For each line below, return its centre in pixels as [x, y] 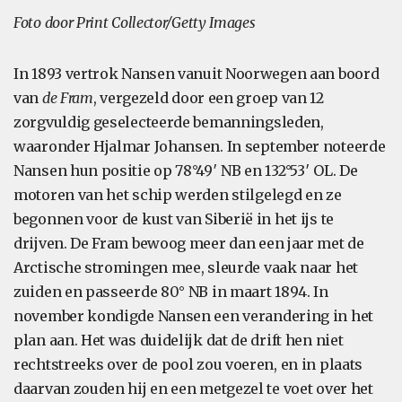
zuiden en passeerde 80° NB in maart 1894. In [171, 292]
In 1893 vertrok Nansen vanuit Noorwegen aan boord [197, 74]
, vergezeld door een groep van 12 [208, 98]
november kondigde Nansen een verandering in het [193, 316]
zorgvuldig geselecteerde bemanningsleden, [169, 122]
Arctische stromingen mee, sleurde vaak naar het [186, 267]
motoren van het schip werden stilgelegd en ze [178, 195]
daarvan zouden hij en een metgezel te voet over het [193, 389]
